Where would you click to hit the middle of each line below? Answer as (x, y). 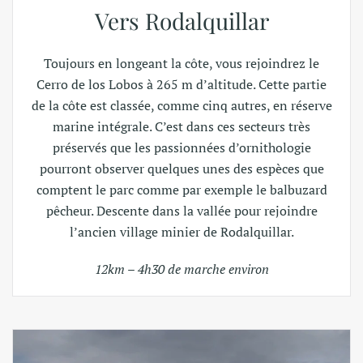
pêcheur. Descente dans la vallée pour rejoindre (181, 210)
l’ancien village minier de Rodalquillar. (181, 231)
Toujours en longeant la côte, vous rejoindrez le (181, 63)
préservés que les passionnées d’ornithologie (181, 147)
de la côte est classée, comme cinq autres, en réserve (181, 105)
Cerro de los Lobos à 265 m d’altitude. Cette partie (181, 84)
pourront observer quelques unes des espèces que (181, 168)
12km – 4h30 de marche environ (181, 269)
